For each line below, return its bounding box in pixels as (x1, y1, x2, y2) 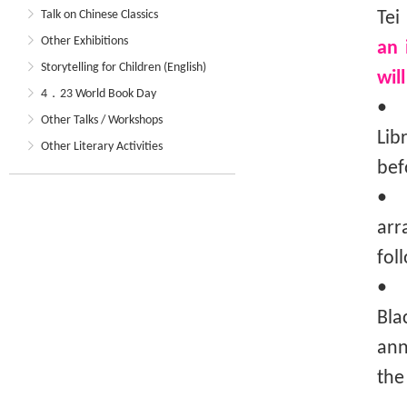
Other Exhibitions (41, 35, 128, 48)
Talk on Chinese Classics (41, 8, 158, 22)
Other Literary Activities (41, 140, 163, 154)
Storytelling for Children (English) (41, 61, 206, 74)
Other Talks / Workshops (41, 114, 163, 127)
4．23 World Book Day (41, 87, 156, 101)
